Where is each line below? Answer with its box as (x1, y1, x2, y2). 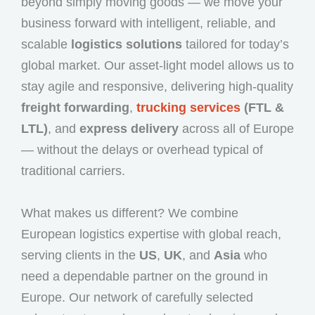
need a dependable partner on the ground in (21, 269, 268, 284)
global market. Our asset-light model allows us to (21, 58, 294, 73)
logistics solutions (71, 37, 182, 52)
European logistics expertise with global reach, (21, 227, 281, 242)
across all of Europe (179, 122, 294, 136)
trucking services (136, 101, 240, 115)
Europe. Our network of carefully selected (21, 290, 253, 305)
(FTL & (240, 101, 284, 115)
